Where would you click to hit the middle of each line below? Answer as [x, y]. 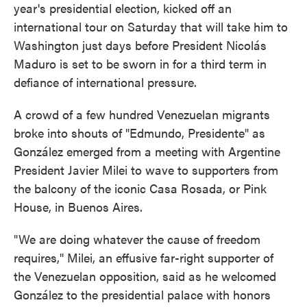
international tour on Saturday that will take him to [151, 26]
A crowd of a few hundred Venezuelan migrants [142, 114]
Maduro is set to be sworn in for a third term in [140, 63]
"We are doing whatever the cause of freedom [137, 239]
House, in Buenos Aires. [78, 207]
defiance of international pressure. [105, 82]
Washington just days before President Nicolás [140, 45]
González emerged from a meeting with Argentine [147, 151]
